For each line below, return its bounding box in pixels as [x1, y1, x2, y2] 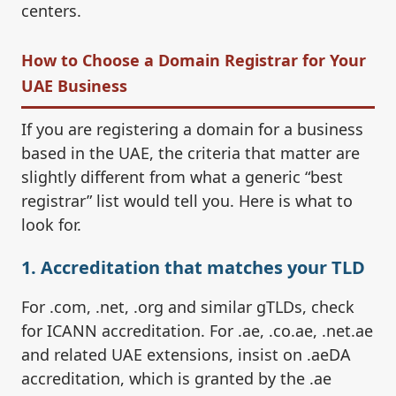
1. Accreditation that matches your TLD [21, 255, 365, 280]
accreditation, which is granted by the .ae [21, 368, 331, 390]
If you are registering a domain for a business [21, 118, 363, 141]
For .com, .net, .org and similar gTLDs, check [21, 296, 354, 318]
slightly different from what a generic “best [21, 166, 343, 188]
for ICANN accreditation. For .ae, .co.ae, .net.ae [21, 320, 373, 342]
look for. [21, 214, 81, 236]
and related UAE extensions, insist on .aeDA [21, 344, 351, 366]
